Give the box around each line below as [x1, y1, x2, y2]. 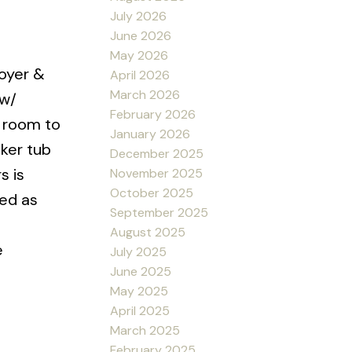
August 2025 [110, 223, 186, 240]
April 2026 [110, 66, 170, 83]
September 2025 [110, 203, 209, 221]
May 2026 [110, 46, 169, 64]
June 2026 [110, 27, 172, 44]
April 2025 [110, 302, 170, 319]
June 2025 [110, 262, 172, 280]
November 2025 [110, 164, 203, 181]
